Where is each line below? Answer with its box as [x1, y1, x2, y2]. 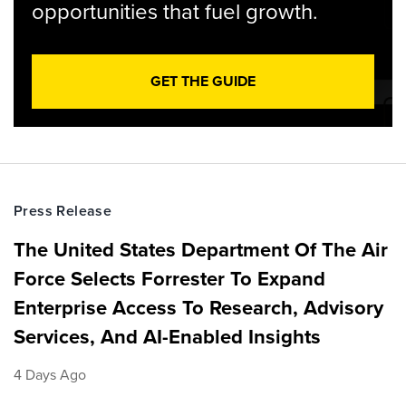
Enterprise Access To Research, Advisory [14, 293, 383, 323]
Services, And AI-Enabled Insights [14, 322, 321, 352]
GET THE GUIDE [150, 71, 256, 92]
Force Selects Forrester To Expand [14, 264, 325, 294]
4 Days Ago [14, 364, 86, 385]
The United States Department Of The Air [14, 235, 388, 265]
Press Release [14, 200, 112, 221]
